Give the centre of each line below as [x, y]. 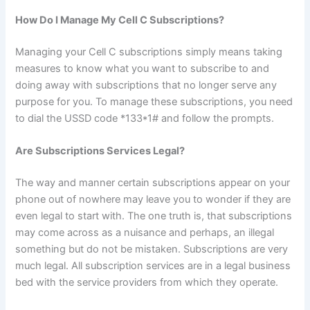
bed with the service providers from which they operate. [147, 283]
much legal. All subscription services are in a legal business [153, 266]
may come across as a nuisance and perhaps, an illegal [145, 233]
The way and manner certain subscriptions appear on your [153, 183]
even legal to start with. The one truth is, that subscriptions [154, 216]
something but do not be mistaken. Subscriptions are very [152, 249]
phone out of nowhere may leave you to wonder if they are [153, 200]
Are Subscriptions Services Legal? [100, 151]
